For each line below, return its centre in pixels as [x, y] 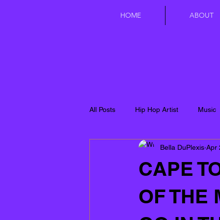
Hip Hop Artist [157, 109]
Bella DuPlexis [182, 147]
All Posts [102, 109]
